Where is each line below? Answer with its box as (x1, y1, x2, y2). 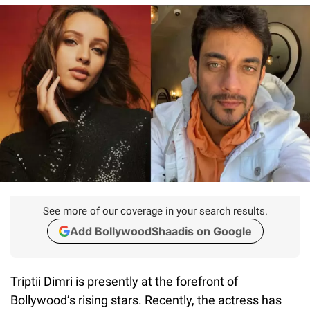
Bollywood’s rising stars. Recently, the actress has (10, 292, 282, 307)
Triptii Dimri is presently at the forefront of (10, 273, 238, 289)
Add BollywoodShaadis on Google (69, 224, 252, 238)
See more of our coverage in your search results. (42, 204, 268, 217)
